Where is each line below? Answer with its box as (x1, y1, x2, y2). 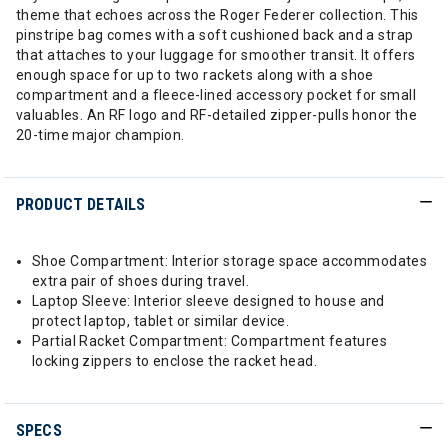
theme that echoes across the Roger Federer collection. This (16, 7, 419, 23)
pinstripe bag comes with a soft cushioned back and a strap (16, 27, 414, 43)
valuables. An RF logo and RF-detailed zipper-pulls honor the (16, 107, 418, 123)
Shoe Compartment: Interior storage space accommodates (32, 253, 428, 269)
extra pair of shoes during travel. (32, 273, 250, 289)
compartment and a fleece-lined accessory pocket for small (16, 87, 416, 103)
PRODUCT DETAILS (16, 195, 146, 214)
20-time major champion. (16, 127, 185, 143)
